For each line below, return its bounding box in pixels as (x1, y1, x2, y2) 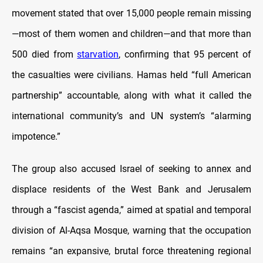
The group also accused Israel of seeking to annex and (12, 163, 251, 174)
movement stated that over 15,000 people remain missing (12, 7, 251, 19)
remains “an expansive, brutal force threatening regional (12, 245, 251, 257)
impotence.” (12, 130, 60, 142)
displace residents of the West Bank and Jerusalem (12, 183, 251, 195)
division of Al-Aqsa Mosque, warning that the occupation (12, 224, 251, 236)
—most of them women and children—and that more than (12, 28, 251, 39)
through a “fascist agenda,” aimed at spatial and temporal (12, 204, 251, 215)
